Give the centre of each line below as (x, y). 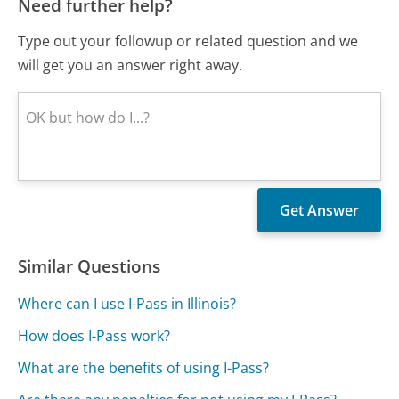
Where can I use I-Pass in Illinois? (127, 304)
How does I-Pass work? (94, 336)
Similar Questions (90, 265)
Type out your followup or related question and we (188, 41)
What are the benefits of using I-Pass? (144, 368)
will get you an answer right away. (130, 65)
